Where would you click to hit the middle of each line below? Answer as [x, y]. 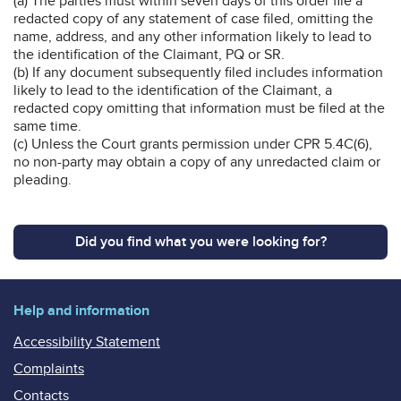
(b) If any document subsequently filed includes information [198, 72]
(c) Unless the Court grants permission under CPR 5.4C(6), [193, 144]
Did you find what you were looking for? [200, 241]
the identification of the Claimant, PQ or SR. [149, 54]
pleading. [43, 179]
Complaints [49, 368]
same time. [47, 126]
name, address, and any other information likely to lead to [192, 36]
